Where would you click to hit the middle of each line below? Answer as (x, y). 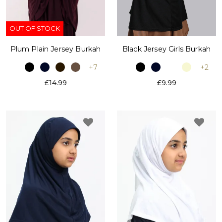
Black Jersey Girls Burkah (166, 49)
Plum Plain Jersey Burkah (55, 49)
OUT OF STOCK (35, 28)
